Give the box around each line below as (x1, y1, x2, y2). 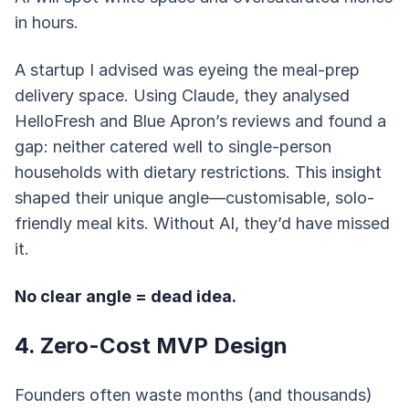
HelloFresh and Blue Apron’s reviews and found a (15, 111, 386, 131)
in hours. (15, 13, 79, 32)
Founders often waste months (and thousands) (15, 385, 372, 404)
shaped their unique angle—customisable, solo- (15, 188, 374, 207)
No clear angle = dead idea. (15, 287, 236, 306)
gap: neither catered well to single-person (15, 137, 331, 156)
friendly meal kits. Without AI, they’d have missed (15, 214, 390, 233)
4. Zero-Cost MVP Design (15, 332, 288, 359)
